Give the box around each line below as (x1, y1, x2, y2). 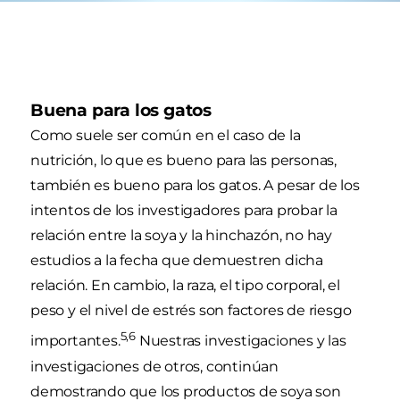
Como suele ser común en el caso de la (30, 127, 301, 145)
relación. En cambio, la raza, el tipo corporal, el (30, 277, 340, 295)
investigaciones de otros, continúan (30, 357, 279, 375)
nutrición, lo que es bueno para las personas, (30, 152, 337, 170)
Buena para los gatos (30, 100, 212, 121)
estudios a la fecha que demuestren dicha (30, 252, 323, 270)
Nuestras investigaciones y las (136, 332, 346, 350)
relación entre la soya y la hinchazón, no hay (30, 227, 332, 245)
